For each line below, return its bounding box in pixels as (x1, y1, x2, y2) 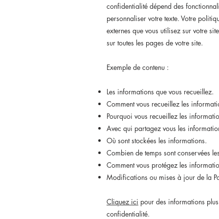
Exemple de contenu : (107, 63, 169, 72)
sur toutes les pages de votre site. (107, 38, 203, 47)
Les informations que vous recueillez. (107, 87, 214, 96)
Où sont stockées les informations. (107, 136, 211, 145)
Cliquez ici (107, 197, 138, 206)
